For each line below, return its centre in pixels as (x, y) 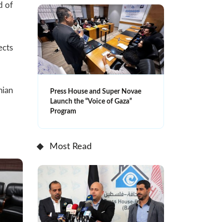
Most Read (71, 146)
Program (63, 111)
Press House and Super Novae (96, 91)
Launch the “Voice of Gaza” (91, 101)
